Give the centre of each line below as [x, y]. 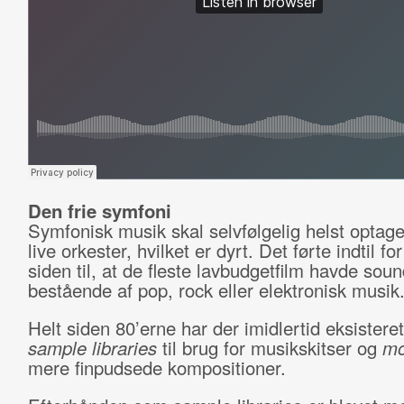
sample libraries [92, 348]
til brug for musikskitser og [269, 348]
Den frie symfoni [99, 211]
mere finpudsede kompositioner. [156, 367]
